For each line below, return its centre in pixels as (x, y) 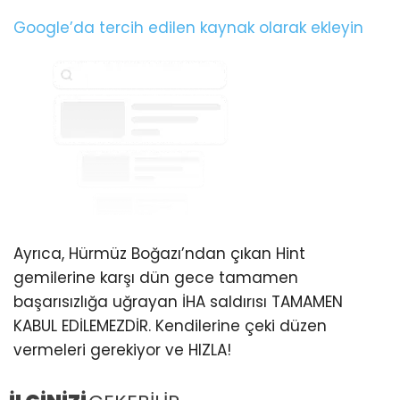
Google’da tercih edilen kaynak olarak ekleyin (188, 28)
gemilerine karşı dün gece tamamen (156, 278)
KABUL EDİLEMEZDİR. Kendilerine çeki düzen (170, 326)
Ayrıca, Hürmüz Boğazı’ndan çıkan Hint (159, 254)
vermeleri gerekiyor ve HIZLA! (122, 350)
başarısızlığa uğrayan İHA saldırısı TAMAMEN (178, 302)
